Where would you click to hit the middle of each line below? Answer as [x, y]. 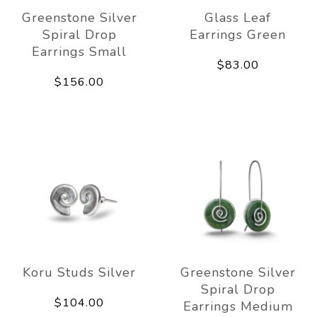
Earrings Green [238, 34]
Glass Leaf [238, 17]
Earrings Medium [238, 306]
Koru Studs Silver [79, 272]
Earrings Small [79, 51]
